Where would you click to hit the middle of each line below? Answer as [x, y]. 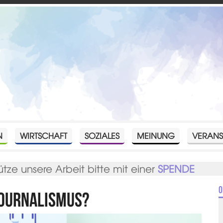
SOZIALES [102, 135]
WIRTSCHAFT [44, 135]
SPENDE [176, 168]
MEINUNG [156, 135]
